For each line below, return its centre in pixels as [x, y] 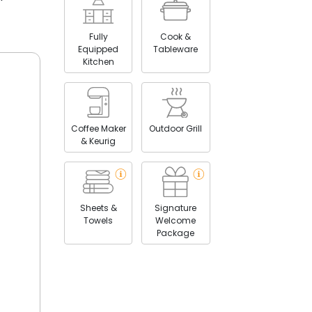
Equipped [99, 49]
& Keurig [99, 141]
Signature [176, 208]
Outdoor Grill [176, 128]
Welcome [176, 220]
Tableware [176, 49]
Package [176, 233]
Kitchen [98, 61]
